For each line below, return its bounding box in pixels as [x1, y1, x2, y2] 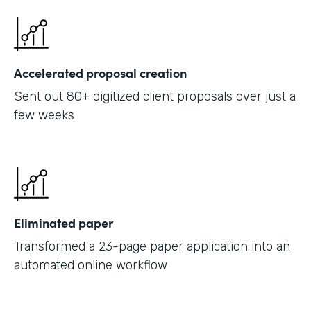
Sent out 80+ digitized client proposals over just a [14, 88, 296, 104]
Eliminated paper [14, 213, 113, 231]
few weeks [14, 107, 74, 123]
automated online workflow [14, 257, 167, 273]
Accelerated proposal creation [14, 63, 187, 81]
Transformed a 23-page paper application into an [14, 238, 290, 254]
